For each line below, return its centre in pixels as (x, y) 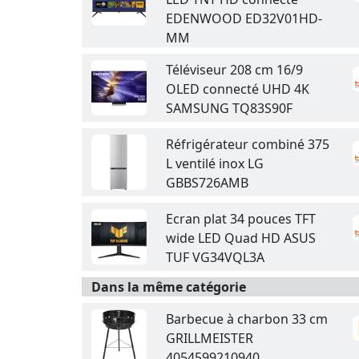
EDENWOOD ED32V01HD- (244, 18)
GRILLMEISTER (210, 338)
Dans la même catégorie (169, 287)
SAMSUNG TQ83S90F (229, 108)
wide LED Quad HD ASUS (241, 238)
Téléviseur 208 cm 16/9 (234, 70)
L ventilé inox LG (215, 163)
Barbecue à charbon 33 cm (247, 319)
